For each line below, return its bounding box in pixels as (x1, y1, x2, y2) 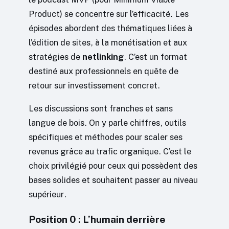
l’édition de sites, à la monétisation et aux (29, 37, 187, 48)
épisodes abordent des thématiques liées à (29, 23, 192, 34)
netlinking (82, 52, 124, 62)
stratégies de (29, 52, 82, 62)
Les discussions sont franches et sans (29, 103, 173, 113)
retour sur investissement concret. (29, 80, 160, 91)
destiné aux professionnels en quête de (29, 66, 178, 77)
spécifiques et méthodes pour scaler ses (29, 131, 182, 142)
